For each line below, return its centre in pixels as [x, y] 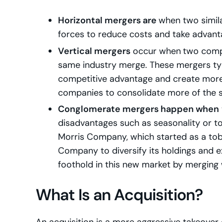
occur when [156, 51]
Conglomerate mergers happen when [139, 109]
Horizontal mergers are [108, 21]
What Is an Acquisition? [119, 195]
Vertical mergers [94, 51]
